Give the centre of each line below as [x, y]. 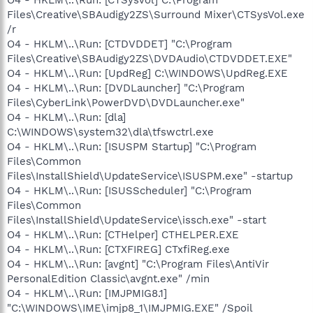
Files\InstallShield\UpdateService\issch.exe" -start [137, 220]
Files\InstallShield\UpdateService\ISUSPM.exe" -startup [150, 176]
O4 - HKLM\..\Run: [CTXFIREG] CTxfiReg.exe [118, 249]
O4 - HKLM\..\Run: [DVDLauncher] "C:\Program [126, 88]
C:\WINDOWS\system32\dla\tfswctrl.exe [110, 132]
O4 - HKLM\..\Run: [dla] [66, 117]
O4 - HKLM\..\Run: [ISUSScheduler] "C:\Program [129, 190]
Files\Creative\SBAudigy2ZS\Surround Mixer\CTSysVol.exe [156, 14]
